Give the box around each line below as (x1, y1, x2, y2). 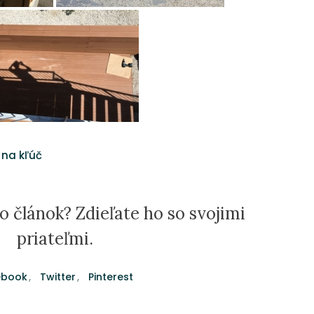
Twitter (40, 270, 76, 285)
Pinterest (88, 270, 134, 285)
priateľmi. (16, 228, 93, 250)
